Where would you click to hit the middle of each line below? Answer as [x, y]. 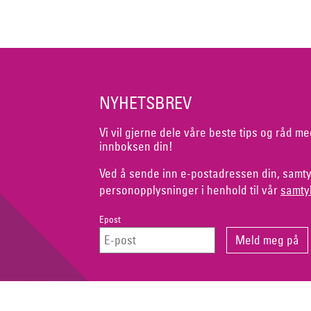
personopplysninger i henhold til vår [190, 190]
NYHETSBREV [145, 103]
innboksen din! [136, 146]
